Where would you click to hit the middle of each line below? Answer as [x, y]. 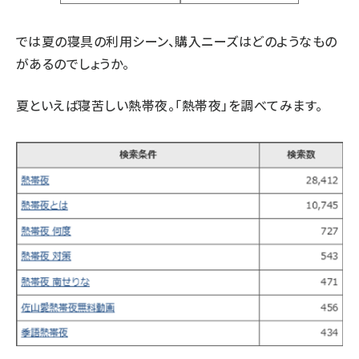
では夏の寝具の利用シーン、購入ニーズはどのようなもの [177, 41]
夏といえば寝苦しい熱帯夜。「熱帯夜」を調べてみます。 [169, 105]
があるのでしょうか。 [73, 63]
